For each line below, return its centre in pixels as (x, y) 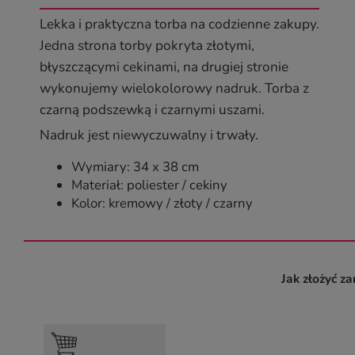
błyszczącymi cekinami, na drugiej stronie (164, 67)
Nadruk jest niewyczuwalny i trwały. (149, 135)
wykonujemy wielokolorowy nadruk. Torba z (174, 88)
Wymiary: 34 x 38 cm (135, 167)
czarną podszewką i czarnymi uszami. (152, 110)
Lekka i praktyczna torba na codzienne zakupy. (179, 24)
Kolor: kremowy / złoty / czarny (162, 203)
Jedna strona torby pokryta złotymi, (147, 46)
